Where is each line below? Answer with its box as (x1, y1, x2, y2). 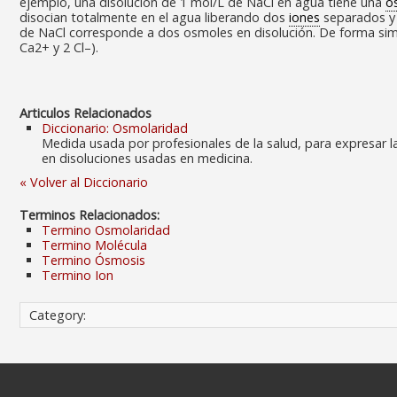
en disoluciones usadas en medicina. (42, 150, 253, 167)
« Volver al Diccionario (19, 174, 148, 191)
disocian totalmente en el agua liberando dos (19, 9, 289, 26)
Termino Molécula (42, 237, 147, 253)
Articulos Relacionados (19, 105, 152, 121)
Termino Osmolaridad (42, 222, 170, 238)
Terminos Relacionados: (19, 206, 160, 223)
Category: (29, 307, 86, 323)
